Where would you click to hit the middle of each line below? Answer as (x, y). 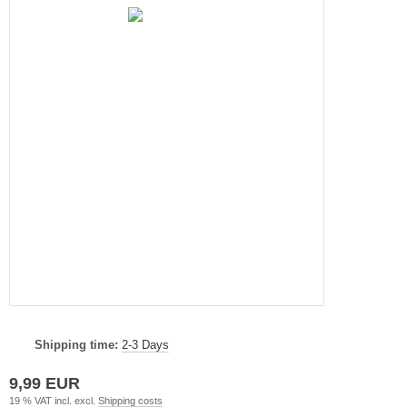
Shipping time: (76, 344)
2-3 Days (145, 344)
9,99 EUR (45, 383)
